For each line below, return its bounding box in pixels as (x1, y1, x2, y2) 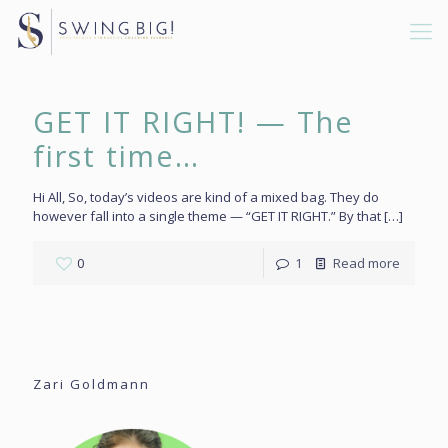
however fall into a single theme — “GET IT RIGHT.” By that (33, 207, 381, 225)
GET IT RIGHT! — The (33, 102, 354, 141)
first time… (33, 136, 200, 175)
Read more (333, 254, 400, 272)
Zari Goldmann (33, 375, 150, 393)
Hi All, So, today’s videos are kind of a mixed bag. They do (33, 188, 379, 206)
